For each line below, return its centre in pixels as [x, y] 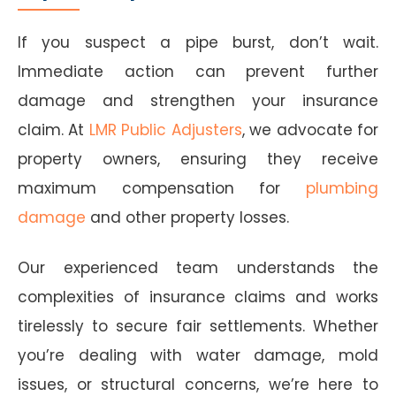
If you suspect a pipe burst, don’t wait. [198, 42]
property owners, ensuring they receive [198, 159]
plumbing [342, 188]
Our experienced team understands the [198, 267]
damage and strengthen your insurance [198, 100]
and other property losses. [187, 217]
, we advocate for [310, 129]
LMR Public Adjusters [165, 129]
